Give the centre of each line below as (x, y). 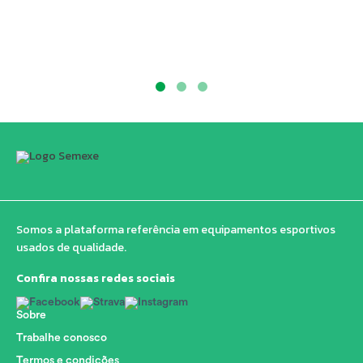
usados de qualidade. (71, 247)
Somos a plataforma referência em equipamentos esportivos (176, 229)
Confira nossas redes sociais (96, 278)
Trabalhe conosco (62, 337)
